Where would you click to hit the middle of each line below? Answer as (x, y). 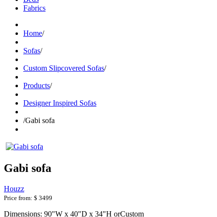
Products (37, 85)
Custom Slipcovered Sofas (64, 68)
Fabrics (34, 8)
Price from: (19, 198)
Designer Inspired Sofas (60, 103)
